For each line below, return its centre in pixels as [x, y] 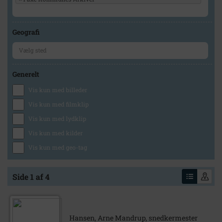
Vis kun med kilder [55, 133]
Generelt [26, 74]
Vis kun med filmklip [58, 104]
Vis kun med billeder [58, 90]
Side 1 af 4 [31, 177]
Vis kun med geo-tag [58, 147]
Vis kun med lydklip [57, 118]
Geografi [26, 32]
